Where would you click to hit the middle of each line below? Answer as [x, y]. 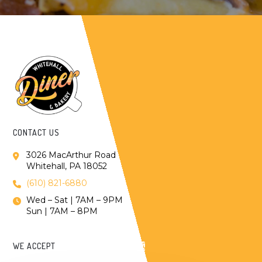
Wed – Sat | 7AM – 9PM [74, 200]
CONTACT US [37, 133]
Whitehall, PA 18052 [66, 166]
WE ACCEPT [35, 246]
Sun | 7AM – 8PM [62, 211]
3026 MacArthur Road [71, 155]
